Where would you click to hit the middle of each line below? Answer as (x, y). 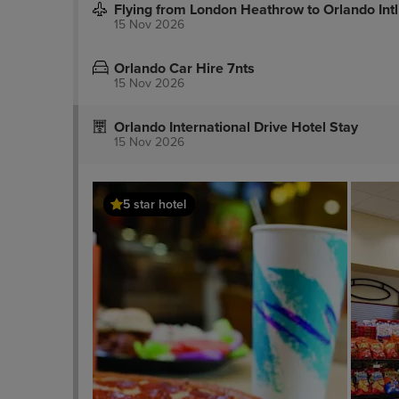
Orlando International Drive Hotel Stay (236, 127)
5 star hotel (155, 205)
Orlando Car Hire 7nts (184, 69)
